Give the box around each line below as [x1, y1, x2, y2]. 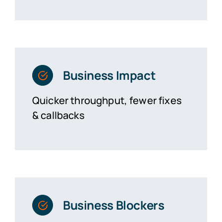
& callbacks [32, 108, 85, 122]
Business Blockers [62, 196, 165, 213]
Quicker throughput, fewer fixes [32, 93, 182, 107]
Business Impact [62, 66, 156, 83]
